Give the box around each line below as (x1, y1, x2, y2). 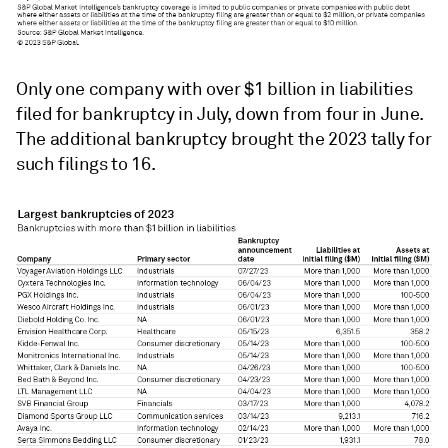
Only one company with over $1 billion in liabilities (16, 78, 413, 101)
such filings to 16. (16, 153, 156, 176)
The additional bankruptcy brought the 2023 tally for (16, 128, 432, 151)
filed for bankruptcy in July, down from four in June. (16, 103, 423, 126)
